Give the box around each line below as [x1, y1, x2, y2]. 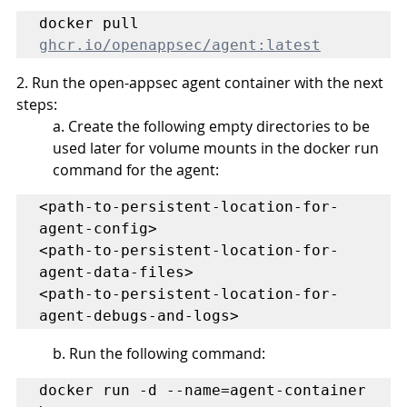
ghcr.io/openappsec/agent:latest [39, 35, 321, 54]
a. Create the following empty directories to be [53, 115, 373, 136]
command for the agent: [53, 159, 219, 180]
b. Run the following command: [53, 342, 265, 363]
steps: [16, 94, 57, 114]
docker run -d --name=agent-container [39, 381, 366, 399]
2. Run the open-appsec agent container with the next [16, 72, 387, 93]
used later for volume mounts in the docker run [53, 137, 382, 158]
